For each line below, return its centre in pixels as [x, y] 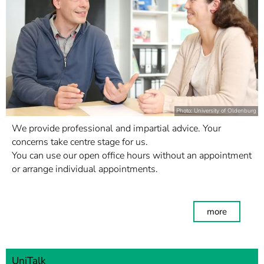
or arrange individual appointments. [85, 169]
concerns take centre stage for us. [80, 142]
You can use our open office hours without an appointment [132, 156]
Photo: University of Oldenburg [216, 111]
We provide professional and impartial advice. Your [116, 128]
